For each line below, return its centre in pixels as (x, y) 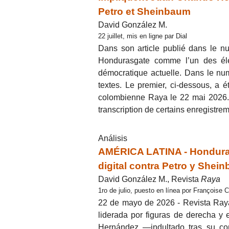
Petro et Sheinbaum (144, 11)
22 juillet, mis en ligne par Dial (143, 36)
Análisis (113, 138)
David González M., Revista (150, 179)
